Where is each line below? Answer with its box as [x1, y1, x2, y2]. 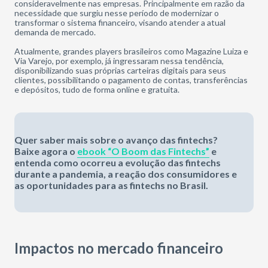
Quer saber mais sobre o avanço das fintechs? [14, 134, 218, 145]
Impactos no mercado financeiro [14, 239, 223, 257]
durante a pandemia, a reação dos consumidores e [14, 168, 237, 179]
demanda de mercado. [14, 27, 96, 37]
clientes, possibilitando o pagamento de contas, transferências [14, 75, 248, 85]
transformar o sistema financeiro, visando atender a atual [14, 17, 226, 28]
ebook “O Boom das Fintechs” [77, 145, 209, 157]
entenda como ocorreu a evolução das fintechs [14, 157, 221, 168]
